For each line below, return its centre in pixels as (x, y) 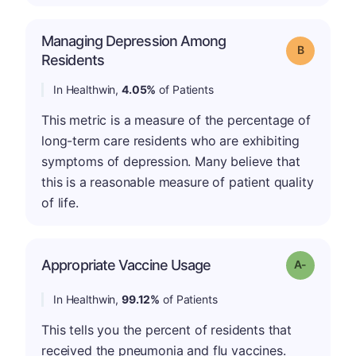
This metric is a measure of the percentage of (176, 120)
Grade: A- (329, 263)
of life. (60, 202)
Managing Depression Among (134, 41)
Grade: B (323, 48)
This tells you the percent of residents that (166, 329)
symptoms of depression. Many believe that (171, 161)
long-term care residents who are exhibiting (171, 140)
